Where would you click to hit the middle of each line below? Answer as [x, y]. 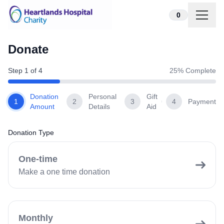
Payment [202, 102]
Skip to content [34, 13]
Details [99, 107]
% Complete [197, 71]
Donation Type [31, 133]
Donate [28, 49]
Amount [42, 107]
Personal [102, 97]
